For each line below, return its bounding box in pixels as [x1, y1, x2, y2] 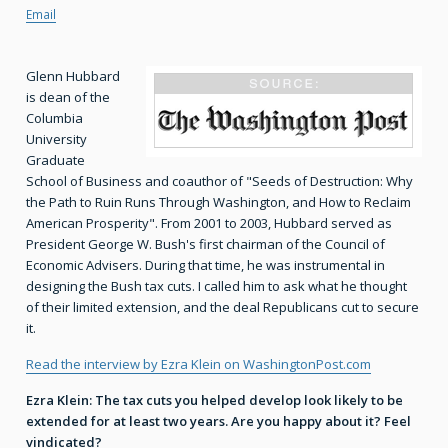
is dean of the [26, 88, 110, 107]
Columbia [26, 109, 83, 128]
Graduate [26, 151, 85, 170]
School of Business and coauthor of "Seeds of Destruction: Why [26, 172, 413, 191]
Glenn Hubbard [26, 67, 120, 86]
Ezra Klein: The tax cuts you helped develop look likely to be [26, 391, 403, 410]
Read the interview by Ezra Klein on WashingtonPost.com [26, 355, 371, 374]
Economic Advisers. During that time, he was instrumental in [26, 256, 385, 275]
